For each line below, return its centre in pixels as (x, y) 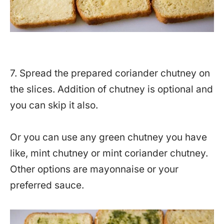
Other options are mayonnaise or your (94, 169)
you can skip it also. (54, 105)
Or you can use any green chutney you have (108, 137)
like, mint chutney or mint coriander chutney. (109, 153)
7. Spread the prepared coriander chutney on (110, 73)
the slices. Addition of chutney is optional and (111, 89)
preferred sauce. (47, 185)
